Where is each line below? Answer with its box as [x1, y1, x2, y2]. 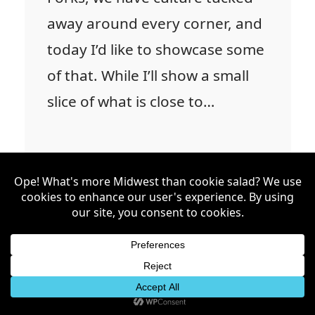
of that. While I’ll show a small [47, 65, 249, 86]
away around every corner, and [47, 13, 262, 34]
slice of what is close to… [47, 91, 214, 112]
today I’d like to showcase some [47, 39, 264, 60]
